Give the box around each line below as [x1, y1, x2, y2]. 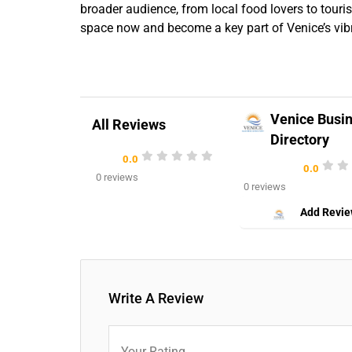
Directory [269, 131, 329, 148]
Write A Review [108, 289, 203, 306]
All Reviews [92, 116, 166, 133]
